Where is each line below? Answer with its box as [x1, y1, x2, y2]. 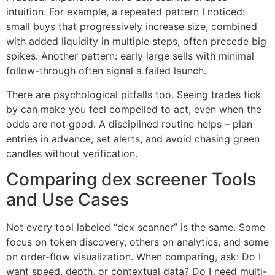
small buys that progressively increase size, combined [6, 20, 257, 33]
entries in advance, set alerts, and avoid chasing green [6, 132, 260, 145]
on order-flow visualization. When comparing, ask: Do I [6, 250, 261, 263]
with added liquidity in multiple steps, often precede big [6, 35, 266, 48]
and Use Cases [6, 189, 129, 211]
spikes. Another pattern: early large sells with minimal [6, 50, 254, 63]
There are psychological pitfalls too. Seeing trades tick [6, 88, 261, 101]
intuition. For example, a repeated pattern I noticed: [6, 6, 245, 18]
